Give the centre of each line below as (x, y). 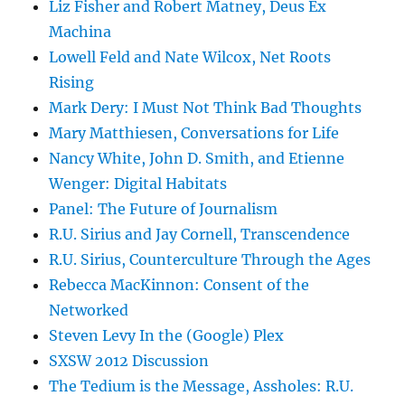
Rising (72, 83)
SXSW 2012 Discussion (129, 361)
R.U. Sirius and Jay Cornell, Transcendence (200, 235)
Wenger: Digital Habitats (138, 184)
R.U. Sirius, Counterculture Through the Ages (210, 260)
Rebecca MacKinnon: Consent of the (179, 285)
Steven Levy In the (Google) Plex (167, 336)
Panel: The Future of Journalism (164, 209)
